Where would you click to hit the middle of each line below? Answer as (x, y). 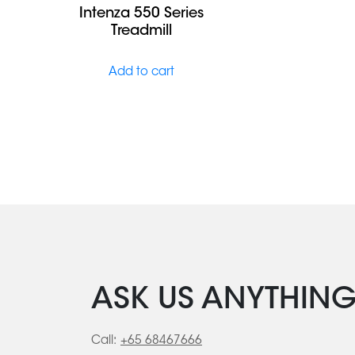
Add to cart (141, 72)
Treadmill (141, 31)
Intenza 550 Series (141, 14)
